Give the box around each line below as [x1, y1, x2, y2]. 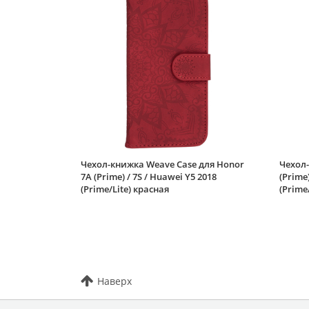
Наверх [97, 274, 132, 288]
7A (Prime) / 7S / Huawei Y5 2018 [81, 170, 217, 183]
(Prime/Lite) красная [81, 182, 169, 195]
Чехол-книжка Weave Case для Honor [81, 157, 244, 170]
